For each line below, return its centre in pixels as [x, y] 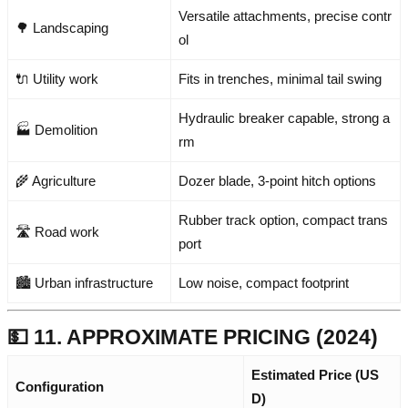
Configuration [60, 386]
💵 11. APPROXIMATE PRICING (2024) [193, 337]
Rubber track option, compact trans [283, 219]
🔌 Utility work [57, 78]
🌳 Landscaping [62, 27]
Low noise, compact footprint [264, 282]
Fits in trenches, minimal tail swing [280, 78]
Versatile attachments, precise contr [285, 15]
